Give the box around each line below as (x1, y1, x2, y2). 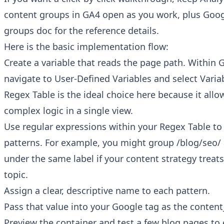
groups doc (4, 24, 52, 37)
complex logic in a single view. (4, 104, 133, 117)
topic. (4, 168, 28, 181)
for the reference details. (52, 24, 159, 37)
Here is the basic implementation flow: (4, 40, 168, 53)
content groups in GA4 (4, 8, 100, 21)
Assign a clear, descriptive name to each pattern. (4, 184, 210, 197)
